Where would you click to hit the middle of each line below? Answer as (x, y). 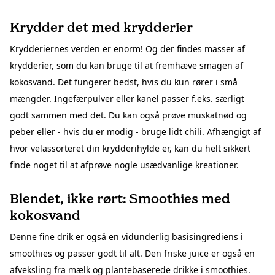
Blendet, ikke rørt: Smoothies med (120, 198)
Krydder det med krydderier (101, 27)
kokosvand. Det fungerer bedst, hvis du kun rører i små (124, 82)
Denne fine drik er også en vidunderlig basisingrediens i (126, 236)
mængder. (32, 98)
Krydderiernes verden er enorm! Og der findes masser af (127, 48)
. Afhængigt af (231, 131)
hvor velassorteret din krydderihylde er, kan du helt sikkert (130, 148)
